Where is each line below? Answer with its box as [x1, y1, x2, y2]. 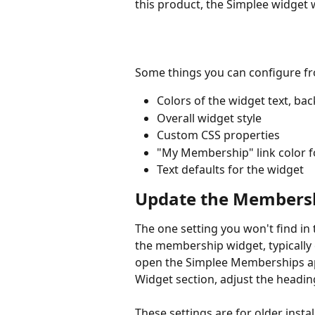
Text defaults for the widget [157, 162, 304, 178]
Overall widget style [157, 110, 262, 126]
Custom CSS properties [157, 127, 280, 143]
